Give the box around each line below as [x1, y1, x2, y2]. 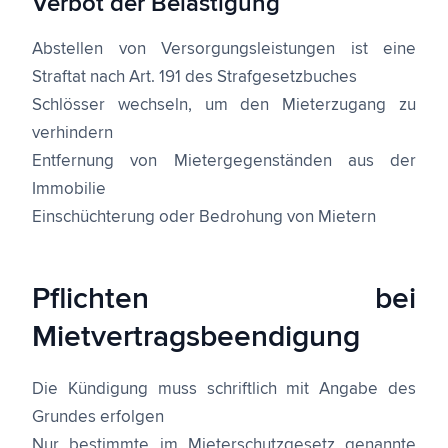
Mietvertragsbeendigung [32, 322, 360, 352]
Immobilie [32, 181, 106, 198]
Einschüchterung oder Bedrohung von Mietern [32, 209, 376, 226]
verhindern [32, 125, 113, 142]
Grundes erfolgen [32, 409, 164, 426]
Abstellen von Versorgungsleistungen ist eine [32, 41, 416, 58]
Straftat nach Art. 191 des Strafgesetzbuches [32, 69, 357, 86]
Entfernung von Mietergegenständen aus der [32, 153, 416, 170]
